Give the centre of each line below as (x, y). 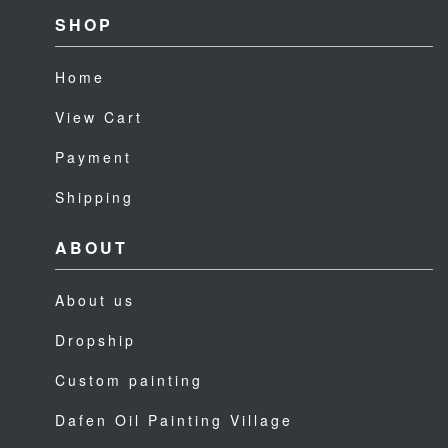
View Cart (99, 116)
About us (95, 299)
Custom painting (129, 379)
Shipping (94, 196)
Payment (93, 156)
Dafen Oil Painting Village (174, 419)
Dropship (95, 339)
